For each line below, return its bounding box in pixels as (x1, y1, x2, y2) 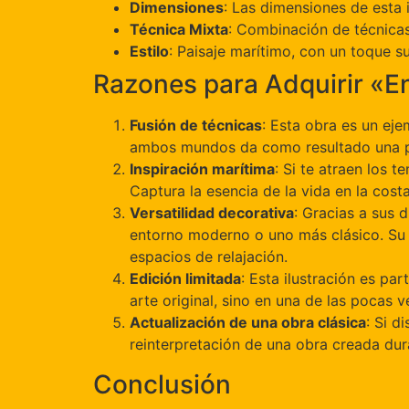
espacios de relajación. (130, 247, 288, 267)
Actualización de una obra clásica (130, 313, 366, 332)
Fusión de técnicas (130, 116, 262, 135)
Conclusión (93, 369, 231, 401)
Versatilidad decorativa (130, 204, 294, 223)
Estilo (130, 42, 169, 61)
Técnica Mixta (130, 20, 228, 39)
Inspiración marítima (130, 160, 275, 179)
